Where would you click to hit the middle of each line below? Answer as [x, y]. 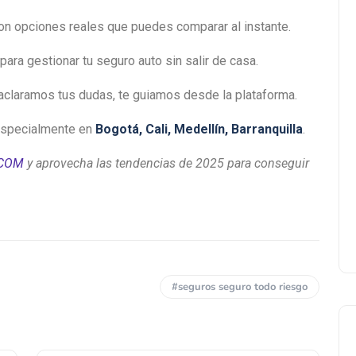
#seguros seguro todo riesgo [240, 287]
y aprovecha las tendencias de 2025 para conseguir [166, 163]
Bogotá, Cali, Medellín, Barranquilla [199, 129]
